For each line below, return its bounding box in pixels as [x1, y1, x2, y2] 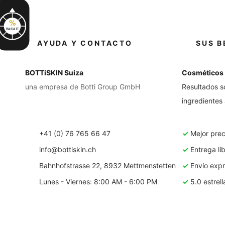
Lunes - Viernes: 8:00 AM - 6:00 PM [27, 177, 157, 186]
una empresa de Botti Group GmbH [25, 82, 140, 91]
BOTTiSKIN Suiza [25, 68, 83, 77]
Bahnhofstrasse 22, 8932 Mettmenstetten [27, 161, 176, 170]
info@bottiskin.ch [39, 145, 96, 154]
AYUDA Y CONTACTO [37, 39, 133, 47]
